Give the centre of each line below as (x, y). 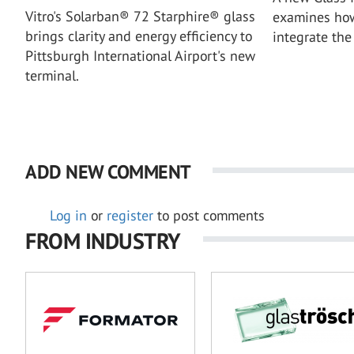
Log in (68, 215)
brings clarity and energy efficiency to (139, 36)
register (130, 215)
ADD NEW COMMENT (108, 171)
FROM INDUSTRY (103, 240)
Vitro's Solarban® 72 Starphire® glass (140, 16)
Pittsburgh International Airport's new (140, 55)
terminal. (52, 75)
